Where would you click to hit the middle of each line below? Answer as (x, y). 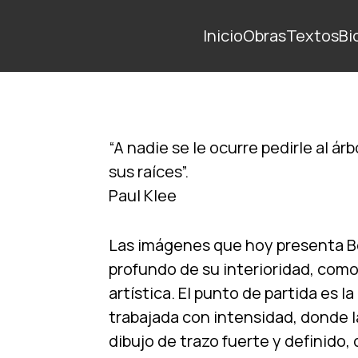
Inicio (223, 35)
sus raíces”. (149, 171)
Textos (312, 35)
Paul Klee (143, 195)
